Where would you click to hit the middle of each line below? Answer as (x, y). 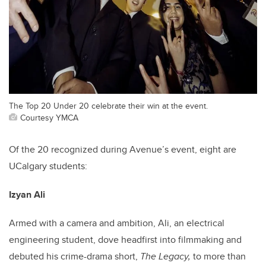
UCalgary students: (48, 166)
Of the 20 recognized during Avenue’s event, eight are (123, 149)
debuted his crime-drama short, (75, 256)
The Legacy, (165, 256)
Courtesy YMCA (49, 117)
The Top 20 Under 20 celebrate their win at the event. (108, 105)
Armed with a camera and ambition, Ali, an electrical (117, 223)
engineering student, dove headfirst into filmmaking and (125, 239)
